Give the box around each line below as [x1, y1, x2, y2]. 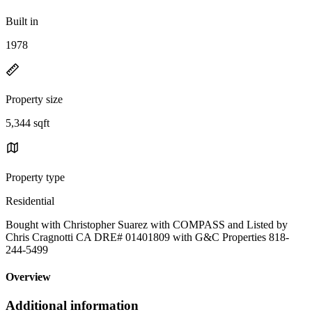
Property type [6, 171, 65, 183]
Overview [6, 271, 51, 283]
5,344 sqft [6, 116, 49, 129]
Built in [6, 15, 38, 27]
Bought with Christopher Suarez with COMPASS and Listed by [6, 218, 288, 231]
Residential [6, 194, 54, 207]
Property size [6, 93, 63, 105]
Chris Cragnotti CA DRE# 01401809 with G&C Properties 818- [6, 231, 289, 243]
